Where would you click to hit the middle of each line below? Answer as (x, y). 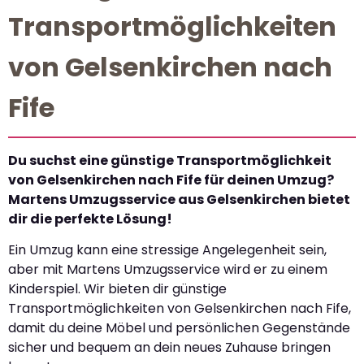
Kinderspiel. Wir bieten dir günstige (117, 289)
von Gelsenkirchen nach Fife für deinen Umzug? (171, 180)
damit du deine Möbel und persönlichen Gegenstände (179, 328)
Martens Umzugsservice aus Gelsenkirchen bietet (179, 199)
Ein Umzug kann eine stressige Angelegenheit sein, (167, 250)
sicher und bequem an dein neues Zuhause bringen (169, 348)
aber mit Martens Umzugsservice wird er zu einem (168, 270)
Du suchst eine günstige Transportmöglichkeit (170, 160)
